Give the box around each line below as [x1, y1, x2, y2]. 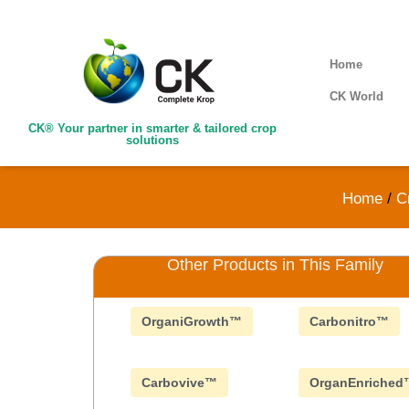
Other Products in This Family [167, 256, 383, 274]
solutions [125, 133, 179, 148]
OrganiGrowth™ [142, 314, 242, 329]
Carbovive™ [142, 375, 217, 390]
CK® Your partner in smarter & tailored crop [27, 121, 277, 136]
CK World [330, 89, 384, 104]
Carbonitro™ [309, 314, 389, 329]
